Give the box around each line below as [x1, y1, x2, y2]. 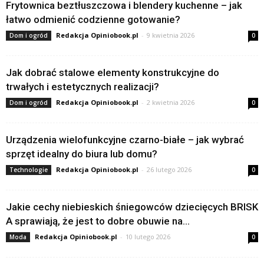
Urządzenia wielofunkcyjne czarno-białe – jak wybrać [6, 134, 244, 146]
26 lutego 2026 [147, 165, 192, 174]
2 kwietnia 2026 [147, 98, 194, 107]
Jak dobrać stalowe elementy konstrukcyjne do [6, 67, 219, 78]
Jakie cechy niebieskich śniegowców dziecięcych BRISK [6, 201, 258, 213]
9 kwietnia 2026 [147, 31, 194, 39]
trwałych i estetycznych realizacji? [6, 81, 159, 93]
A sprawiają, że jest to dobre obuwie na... [6, 215, 190, 227]
